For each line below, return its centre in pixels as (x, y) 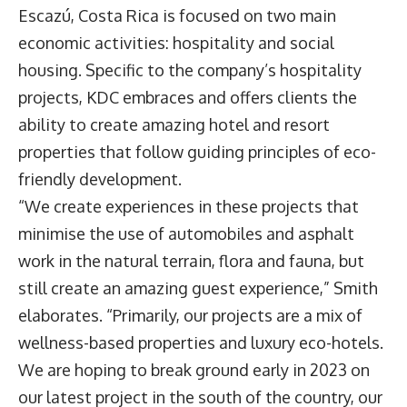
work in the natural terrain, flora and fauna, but (191, 261)
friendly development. (104, 179)
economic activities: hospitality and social (176, 43)
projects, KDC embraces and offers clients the (188, 98)
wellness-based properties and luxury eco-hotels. (201, 343)
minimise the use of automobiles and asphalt (186, 234)
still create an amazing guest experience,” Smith (198, 288)
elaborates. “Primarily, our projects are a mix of (190, 316)
